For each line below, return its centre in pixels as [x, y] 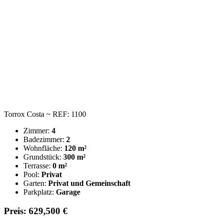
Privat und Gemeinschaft [89, 183]
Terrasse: [38, 165]
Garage [68, 192]
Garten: [36, 183]
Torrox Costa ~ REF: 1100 [45, 114]
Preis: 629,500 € [36, 211]
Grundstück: [43, 157]
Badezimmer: [45, 139]
